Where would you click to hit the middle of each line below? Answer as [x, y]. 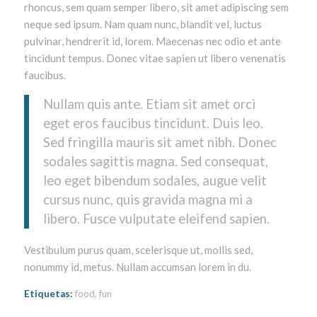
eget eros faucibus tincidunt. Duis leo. [153, 123]
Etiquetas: [48, 293]
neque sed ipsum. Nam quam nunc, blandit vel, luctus [143, 24]
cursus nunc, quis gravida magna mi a [148, 199]
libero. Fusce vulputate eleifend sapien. [156, 218]
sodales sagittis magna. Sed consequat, [155, 161]
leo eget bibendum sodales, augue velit [155, 180]
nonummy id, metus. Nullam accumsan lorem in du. [137, 267]
